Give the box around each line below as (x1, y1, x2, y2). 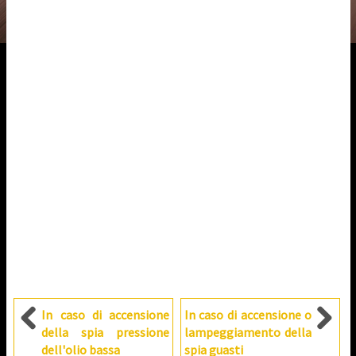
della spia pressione (41, 324, 169, 341)
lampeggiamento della (184, 324, 312, 341)
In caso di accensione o (184, 307, 312, 323)
